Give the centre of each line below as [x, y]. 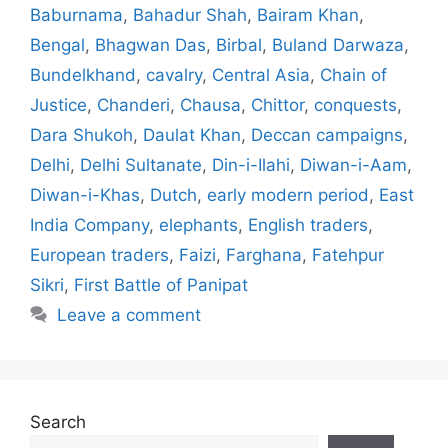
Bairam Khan [308, 14]
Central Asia [261, 74]
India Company [89, 224]
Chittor [277, 104]
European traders [99, 254]
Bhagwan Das [150, 44]
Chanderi [133, 104]
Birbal [239, 44]
